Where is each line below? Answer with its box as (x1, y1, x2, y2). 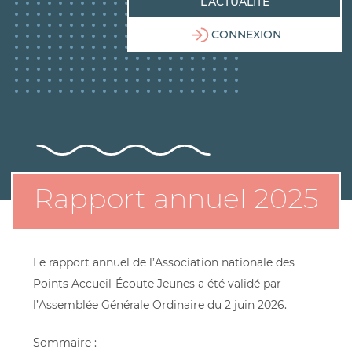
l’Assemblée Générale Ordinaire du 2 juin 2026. (33, 298, 287, 313)
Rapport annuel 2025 (34, 181, 318, 216)
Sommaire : (33, 335, 97, 350)
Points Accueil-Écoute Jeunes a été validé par (33, 277, 281, 291)
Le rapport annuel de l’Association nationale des (33, 255, 295, 270)
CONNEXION (211, 27, 282, 42)
